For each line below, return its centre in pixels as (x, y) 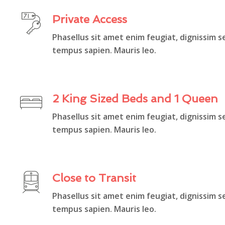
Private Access (90, 19)
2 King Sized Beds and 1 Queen (135, 98)
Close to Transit (94, 178)
